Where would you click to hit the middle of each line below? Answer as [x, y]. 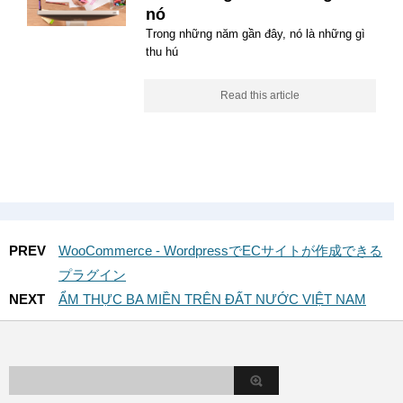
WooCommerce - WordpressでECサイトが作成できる [220, 251]
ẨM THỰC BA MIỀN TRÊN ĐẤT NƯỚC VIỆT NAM [212, 299]
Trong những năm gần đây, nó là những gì [255, 34]
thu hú [162, 52]
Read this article [260, 95]
